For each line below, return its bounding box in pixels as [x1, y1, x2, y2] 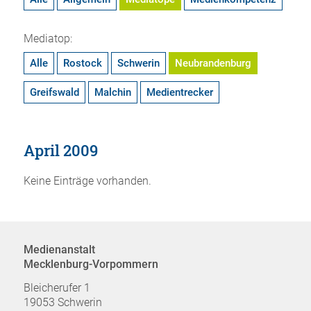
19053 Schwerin [23, 295, 102, 309]
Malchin [94, 86, 131, 99]
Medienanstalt [23, 243, 95, 257]
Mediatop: [23, 32, 72, 46]
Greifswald [29, 86, 79, 99]
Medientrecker [146, 86, 213, 99]
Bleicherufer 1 [23, 280, 90, 294]
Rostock [62, 57, 102, 70]
